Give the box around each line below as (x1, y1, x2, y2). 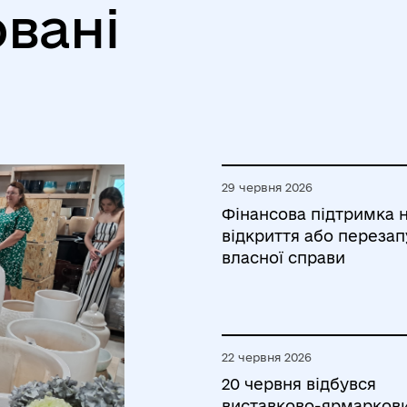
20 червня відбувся (222, 375, 376, 392)
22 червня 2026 (222, 351, 312, 363)
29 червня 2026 (222, 181, 313, 194)
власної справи (222, 249, 345, 266)
